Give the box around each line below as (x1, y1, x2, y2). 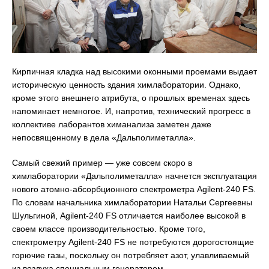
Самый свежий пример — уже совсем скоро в (12, 158, 192, 168)
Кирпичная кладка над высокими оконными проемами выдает (12, 67, 257, 77)
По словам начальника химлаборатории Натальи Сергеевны (12, 198, 252, 208)
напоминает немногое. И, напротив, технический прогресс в (12, 106, 250, 116)
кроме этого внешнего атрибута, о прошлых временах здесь (12, 93, 250, 103)
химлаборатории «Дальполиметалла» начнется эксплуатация (12, 171, 257, 181)
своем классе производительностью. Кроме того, (12, 224, 205, 234)
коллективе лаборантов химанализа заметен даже (12, 119, 211, 130)
